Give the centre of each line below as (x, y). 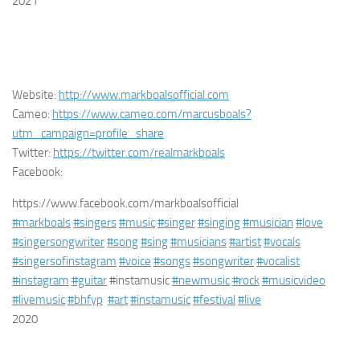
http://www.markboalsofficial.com (144, 95)
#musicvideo (294, 280)
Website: (35, 95)
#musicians (198, 242)
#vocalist (278, 261)
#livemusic (39, 300)
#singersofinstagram (64, 261)
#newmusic (201, 280)
